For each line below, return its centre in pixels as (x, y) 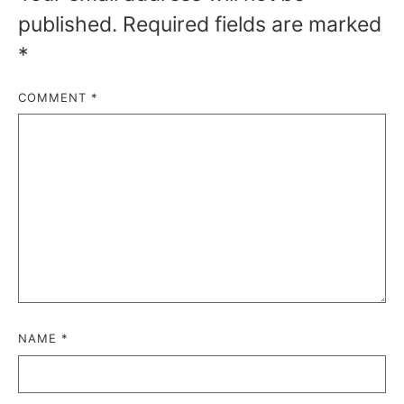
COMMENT (55, 97)
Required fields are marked (252, 24)
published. (68, 24)
